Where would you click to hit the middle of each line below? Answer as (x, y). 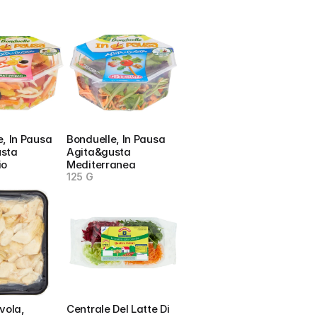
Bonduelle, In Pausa (116, 139)
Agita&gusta (99, 152)
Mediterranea (101, 165)
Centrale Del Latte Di (118, 309)
